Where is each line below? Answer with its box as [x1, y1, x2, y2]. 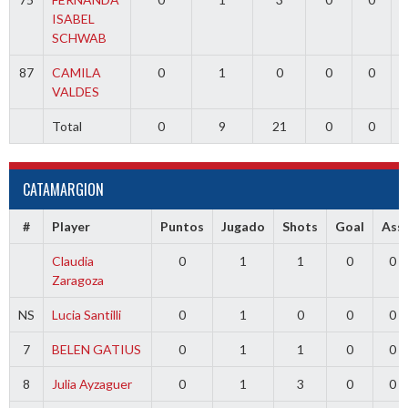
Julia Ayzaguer [51, 376, 132, 393]
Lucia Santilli [51, 307, 121, 323]
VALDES [51, 84, 99, 100]
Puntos [160, 219, 204, 235]
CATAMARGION [23, 178, 104, 201]
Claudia [51, 253, 94, 270]
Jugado [221, 219, 265, 235]
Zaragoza [51, 272, 104, 289]
